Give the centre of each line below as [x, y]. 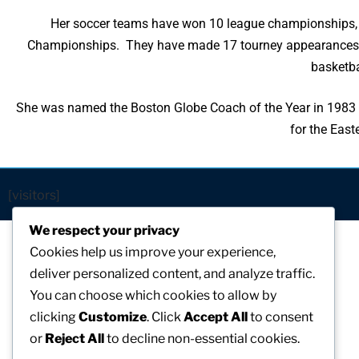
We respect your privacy [104, 231]
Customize [113, 317]
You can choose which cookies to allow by [153, 296]
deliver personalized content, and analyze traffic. [172, 274]
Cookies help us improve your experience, [153, 252]
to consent [280, 317]
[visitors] [34, 195]
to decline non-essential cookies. [202, 339]
